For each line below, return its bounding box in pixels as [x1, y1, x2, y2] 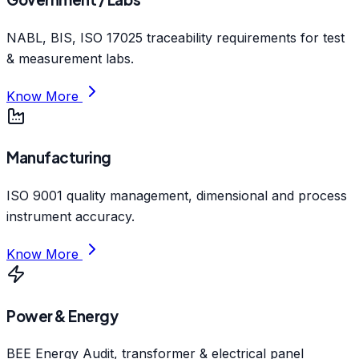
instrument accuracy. [6, 208, 135, 224]
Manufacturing [6, 148, 111, 167]
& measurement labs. [6, 50, 134, 67]
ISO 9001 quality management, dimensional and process [6, 188, 347, 204]
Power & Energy [6, 306, 119, 325]
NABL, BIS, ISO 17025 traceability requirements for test [6, 29, 345, 46]
